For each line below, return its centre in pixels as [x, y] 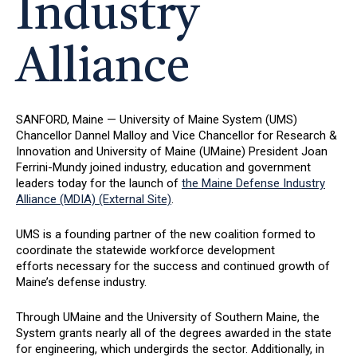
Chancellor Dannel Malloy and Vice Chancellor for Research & [177, 135]
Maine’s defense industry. [81, 282]
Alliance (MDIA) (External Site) [94, 199]
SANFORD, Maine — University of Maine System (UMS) [157, 120]
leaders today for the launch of [99, 183]
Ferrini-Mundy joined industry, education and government [163, 167]
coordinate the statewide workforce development [145, 250]
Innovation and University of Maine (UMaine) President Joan [172, 151]
